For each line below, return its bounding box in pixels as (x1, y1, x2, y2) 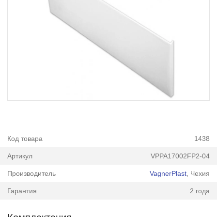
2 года (190, 186, 210, 195)
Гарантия (7, 186, 37, 195)
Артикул (7, 152, 32, 160)
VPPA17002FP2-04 (151, 152, 210, 160)
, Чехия (186, 169, 210, 177)
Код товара (7, 135, 43, 143)
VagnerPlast (150, 169, 187, 177)
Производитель (7, 169, 56, 177)
